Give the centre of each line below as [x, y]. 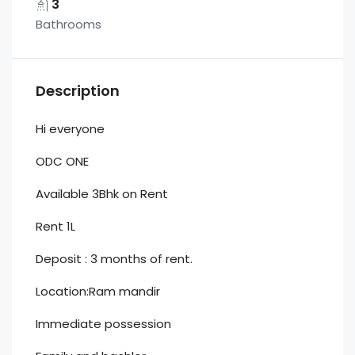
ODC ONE [62, 162]
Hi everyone [70, 129]
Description [78, 91]
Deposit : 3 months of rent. [114, 259]
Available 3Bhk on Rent [102, 194]
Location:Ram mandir [98, 292]
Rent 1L [55, 227]
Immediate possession [103, 324]
